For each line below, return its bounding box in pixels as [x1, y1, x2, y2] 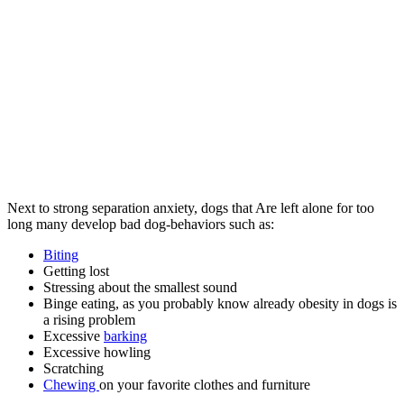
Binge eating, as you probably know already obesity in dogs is [43, 295, 397, 311]
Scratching [43, 360, 104, 376]
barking [104, 327, 147, 344]
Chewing [43, 376, 99, 392]
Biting [43, 246, 78, 262]
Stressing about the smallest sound [43, 279, 237, 295]
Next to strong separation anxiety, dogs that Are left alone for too [7, 199, 374, 216]
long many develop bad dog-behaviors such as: [7, 216, 274, 232]
